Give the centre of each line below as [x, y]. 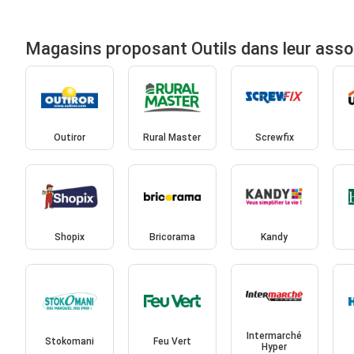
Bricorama [172, 237]
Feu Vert [172, 342]
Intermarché [275, 336]
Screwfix [274, 138]
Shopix [69, 237]
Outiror [69, 138]
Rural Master [172, 138]
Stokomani [69, 342]
